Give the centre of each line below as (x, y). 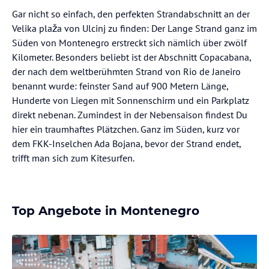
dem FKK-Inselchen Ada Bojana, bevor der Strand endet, (126, 143)
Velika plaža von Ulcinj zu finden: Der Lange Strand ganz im (134, 28)
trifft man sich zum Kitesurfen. (73, 158)
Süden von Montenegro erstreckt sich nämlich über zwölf (129, 42)
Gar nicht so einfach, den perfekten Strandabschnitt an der (131, 14)
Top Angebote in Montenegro (106, 210)
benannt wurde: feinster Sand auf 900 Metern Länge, (120, 86)
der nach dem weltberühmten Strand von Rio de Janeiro (126, 71)
